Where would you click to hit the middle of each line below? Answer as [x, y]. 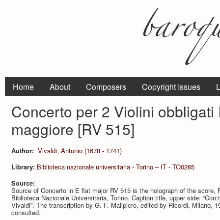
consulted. [26, 212]
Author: [24, 150]
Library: [24, 166]
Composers [106, 87]
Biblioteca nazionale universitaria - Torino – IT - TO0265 [116, 166]
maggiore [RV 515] [73, 129]
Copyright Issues [171, 87]
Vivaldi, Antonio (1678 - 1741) [80, 150]
